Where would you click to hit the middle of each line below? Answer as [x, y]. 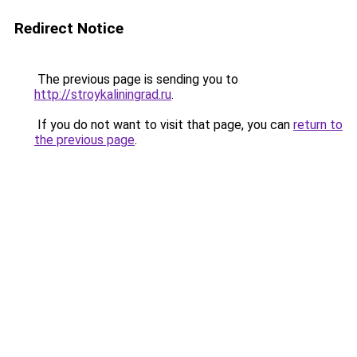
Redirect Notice [69, 28]
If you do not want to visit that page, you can [164, 125]
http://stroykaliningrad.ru [103, 94]
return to [318, 125]
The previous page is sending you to [136, 79]
